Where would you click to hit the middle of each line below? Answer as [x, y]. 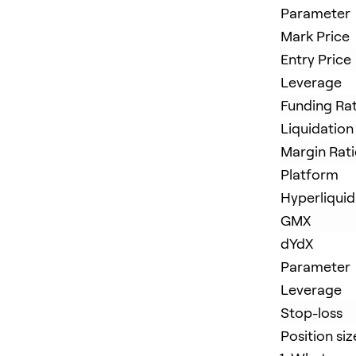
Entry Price [316, 59]
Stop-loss [311, 312]
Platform [310, 174]
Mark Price [315, 36]
